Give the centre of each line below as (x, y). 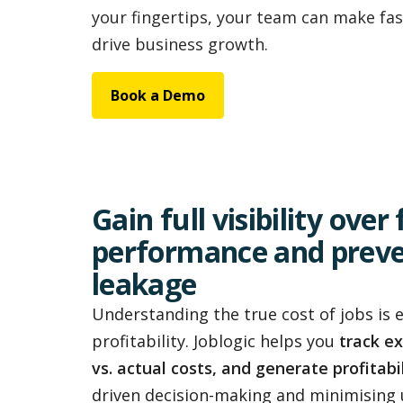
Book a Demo (158, 95)
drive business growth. (180, 44)
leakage (144, 283)
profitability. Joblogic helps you (215, 340)
